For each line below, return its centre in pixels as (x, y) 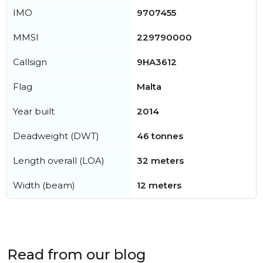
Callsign (30, 62)
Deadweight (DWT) (56, 136)
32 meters (160, 161)
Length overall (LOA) (59, 161)
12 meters (159, 185)
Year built (34, 111)
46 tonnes (160, 136)
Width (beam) (44, 185)
